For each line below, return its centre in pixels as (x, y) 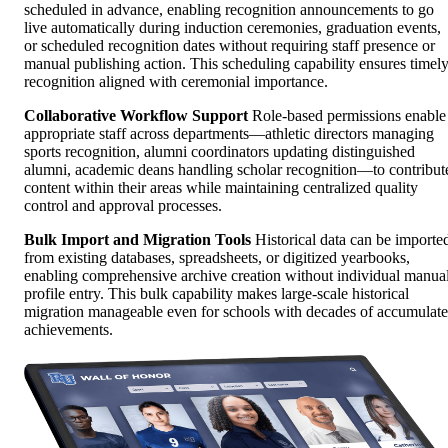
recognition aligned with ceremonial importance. (176, 82)
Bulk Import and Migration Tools (137, 240)
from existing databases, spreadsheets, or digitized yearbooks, (217, 258)
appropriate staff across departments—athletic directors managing (229, 134)
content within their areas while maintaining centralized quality (221, 188)
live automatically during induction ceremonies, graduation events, (232, 28)
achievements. (68, 330)
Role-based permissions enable (347, 116)
